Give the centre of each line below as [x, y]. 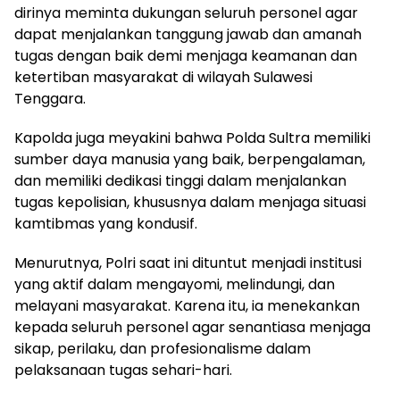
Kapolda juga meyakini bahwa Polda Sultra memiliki [192, 138]
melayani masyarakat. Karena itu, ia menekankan [187, 306]
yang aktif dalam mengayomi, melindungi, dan [175, 285]
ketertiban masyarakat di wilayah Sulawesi [163, 78]
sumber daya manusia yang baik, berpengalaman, [190, 160]
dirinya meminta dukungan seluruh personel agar [186, 13]
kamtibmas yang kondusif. [106, 224]
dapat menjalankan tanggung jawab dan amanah [188, 35]
